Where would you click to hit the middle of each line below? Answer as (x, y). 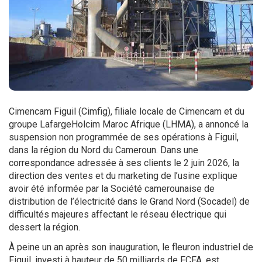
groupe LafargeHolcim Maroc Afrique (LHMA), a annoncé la (129, 125)
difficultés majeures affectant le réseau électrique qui (118, 215)
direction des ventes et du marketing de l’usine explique (123, 176)
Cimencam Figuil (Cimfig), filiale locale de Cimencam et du (127, 112)
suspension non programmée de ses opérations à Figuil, (124, 137)
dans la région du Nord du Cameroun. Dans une (104, 150)
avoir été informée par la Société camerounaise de (112, 189)
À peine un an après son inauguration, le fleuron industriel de (131, 247)
